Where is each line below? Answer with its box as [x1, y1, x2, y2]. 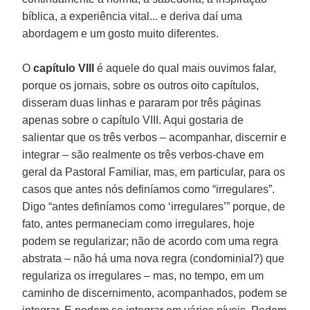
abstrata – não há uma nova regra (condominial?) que [22, 252, 285, 264]
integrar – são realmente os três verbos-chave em [22, 148, 264, 161]
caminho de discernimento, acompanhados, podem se [22, 286, 288, 299]
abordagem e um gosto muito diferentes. [22, 27, 219, 39]
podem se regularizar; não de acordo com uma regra [22, 235, 279, 247]
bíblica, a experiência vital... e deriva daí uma [22, 10, 243, 22]
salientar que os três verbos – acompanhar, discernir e [22, 131, 287, 143]
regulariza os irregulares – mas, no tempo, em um [22, 269, 264, 282]
